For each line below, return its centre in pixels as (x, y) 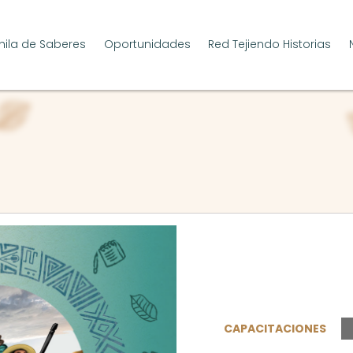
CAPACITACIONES (275, 329)
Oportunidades (147, 45)
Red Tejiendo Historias (270, 45)
